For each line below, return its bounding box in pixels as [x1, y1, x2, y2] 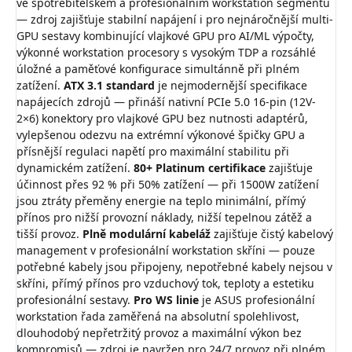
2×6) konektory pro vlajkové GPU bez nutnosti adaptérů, [16, 111, 308, 126]
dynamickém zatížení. [16, 160, 134, 176]
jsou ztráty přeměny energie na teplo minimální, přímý [16, 193, 306, 209]
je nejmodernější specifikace [155, 78, 307, 93]
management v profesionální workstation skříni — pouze [16, 243, 315, 258]
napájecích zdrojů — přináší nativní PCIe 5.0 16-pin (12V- [16, 94, 316, 110]
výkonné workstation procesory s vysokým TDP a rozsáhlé [16, 45, 316, 60]
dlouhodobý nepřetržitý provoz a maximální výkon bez [16, 325, 302, 341]
